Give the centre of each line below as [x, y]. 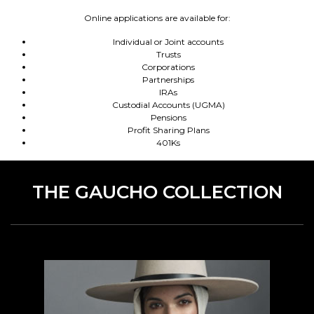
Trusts [168, 54]
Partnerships [168, 80]
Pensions [168, 117]
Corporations [168, 67]
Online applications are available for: [157, 18]
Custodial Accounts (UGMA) [168, 105]
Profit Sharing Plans [168, 130]
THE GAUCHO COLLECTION [157, 192]
